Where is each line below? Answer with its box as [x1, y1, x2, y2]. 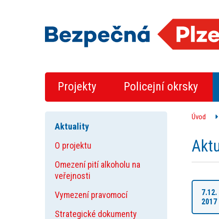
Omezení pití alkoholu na [55, 159, 140, 170]
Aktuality [55, 121, 89, 131]
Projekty [58, 80, 96, 93]
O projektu [55, 140, 91, 151]
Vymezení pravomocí [55, 190, 128, 200]
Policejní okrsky [124, 80, 198, 93]
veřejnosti [55, 171, 90, 181]
